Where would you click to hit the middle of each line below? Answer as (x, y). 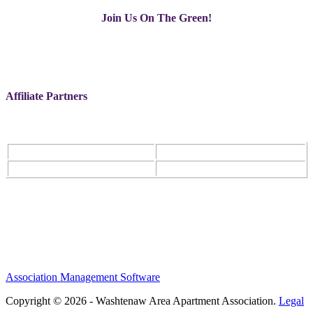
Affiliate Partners (46, 96)
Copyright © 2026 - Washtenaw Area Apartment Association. (142, 300)
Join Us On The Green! (156, 17)
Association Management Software (83, 277)
